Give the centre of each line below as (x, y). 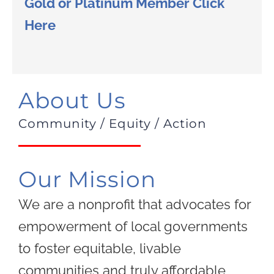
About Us (72, 101)
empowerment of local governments (133, 227)
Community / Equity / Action (112, 124)
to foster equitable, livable (99, 249)
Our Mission (87, 180)
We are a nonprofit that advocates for (134, 205)
